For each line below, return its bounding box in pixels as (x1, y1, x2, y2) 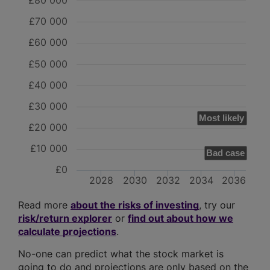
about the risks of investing (71, 199, 199, 212)
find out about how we (128, 212, 233, 225)
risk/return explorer (18, 212, 112, 225)
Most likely (199, 113, 245, 124)
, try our (199, 199, 235, 212)
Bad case (206, 148, 245, 159)
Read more (18, 199, 71, 212)
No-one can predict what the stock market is (18, 248, 224, 260)
